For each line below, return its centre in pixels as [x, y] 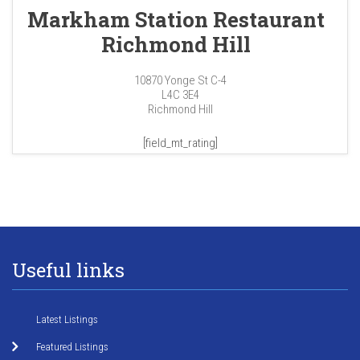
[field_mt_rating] [180, 143]
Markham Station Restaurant [176, 20]
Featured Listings [72, 347]
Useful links [68, 270]
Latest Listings [67, 320]
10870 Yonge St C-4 [180, 81]
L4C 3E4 [180, 95]
